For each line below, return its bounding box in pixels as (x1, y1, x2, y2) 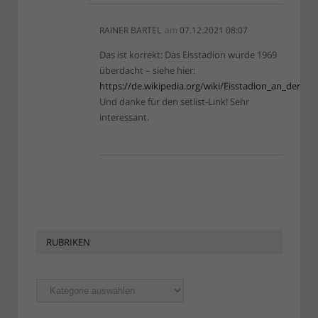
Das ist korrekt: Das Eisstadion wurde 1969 (99, 48, 277, 61)
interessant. (99, 111, 149, 124)
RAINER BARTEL (99, 24, 161, 36)
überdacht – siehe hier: (99, 64, 195, 77)
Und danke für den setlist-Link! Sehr (99, 95, 249, 108)
